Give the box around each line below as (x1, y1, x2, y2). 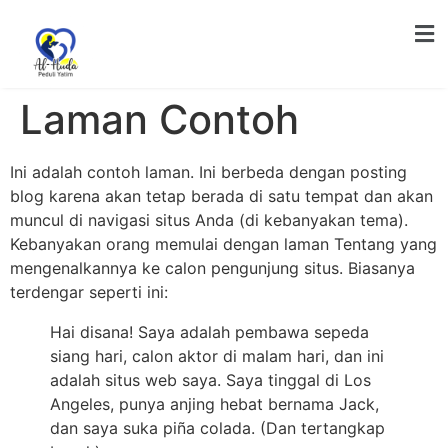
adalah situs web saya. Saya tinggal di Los (50, 369, 371, 390)
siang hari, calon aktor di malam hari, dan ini (50, 345, 384, 366)
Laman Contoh (20, 94, 299, 144)
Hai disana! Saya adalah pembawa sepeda (50, 321, 369, 342)
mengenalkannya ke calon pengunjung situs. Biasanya (10, 257, 415, 278)
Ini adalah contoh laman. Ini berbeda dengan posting (10, 161, 407, 182)
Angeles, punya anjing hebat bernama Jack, (50, 393, 379, 414)
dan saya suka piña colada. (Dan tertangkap (50, 417, 385, 438)
